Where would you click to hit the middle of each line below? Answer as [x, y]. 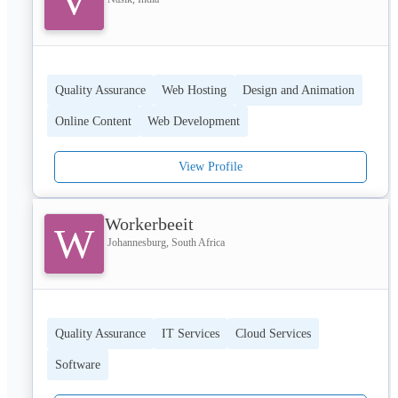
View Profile [211, 166]
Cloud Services [273, 333]
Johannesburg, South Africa [166, 242]
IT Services [191, 333]
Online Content [93, 121]
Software [78, 364]
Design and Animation [298, 90]
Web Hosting [194, 90]
